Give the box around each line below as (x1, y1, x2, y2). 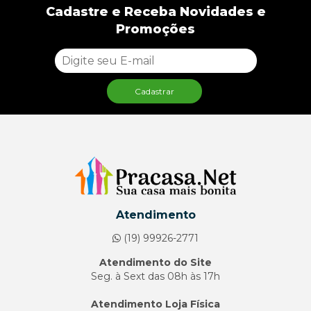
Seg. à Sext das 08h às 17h (91, 269, 220, 283)
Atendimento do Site (99, 255, 212, 269)
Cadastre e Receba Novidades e (45, 3, 266, 19)
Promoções (116, 21, 195, 37)
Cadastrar (134, 85, 174, 96)
